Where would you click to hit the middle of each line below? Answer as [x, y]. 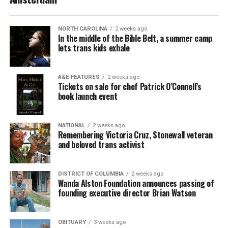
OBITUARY [72, 222]
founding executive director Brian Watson [127, 193]
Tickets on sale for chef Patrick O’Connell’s [130, 86]
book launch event [88, 96]
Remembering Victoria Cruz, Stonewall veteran [135, 135]
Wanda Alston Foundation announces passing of [136, 183]
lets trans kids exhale [94, 48]
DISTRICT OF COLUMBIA [91, 174]
